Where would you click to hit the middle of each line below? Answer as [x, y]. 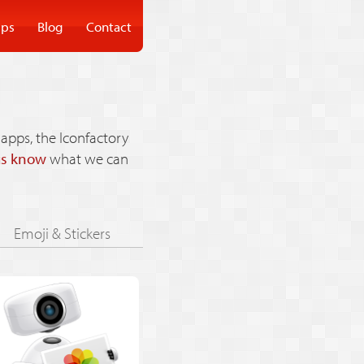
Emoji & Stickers [62, 233]
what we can [87, 158]
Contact [109, 26]
